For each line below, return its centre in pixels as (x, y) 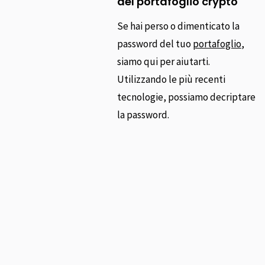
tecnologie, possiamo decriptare (186, 97)
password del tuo (155, 43)
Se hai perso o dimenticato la (178, 26)
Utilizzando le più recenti (171, 79)
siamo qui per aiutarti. (163, 61)
